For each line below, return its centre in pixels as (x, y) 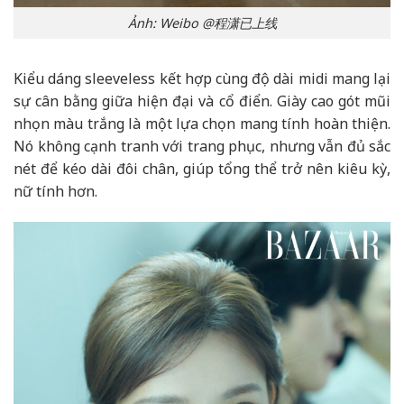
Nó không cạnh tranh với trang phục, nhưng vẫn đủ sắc (202, 146)
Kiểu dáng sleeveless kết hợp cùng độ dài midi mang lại (202, 78)
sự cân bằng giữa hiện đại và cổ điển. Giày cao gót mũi (202, 101)
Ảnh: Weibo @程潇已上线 (202, 23)
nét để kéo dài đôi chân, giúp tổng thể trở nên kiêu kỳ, (202, 168)
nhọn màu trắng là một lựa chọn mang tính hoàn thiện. (202, 123)
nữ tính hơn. (55, 191)
